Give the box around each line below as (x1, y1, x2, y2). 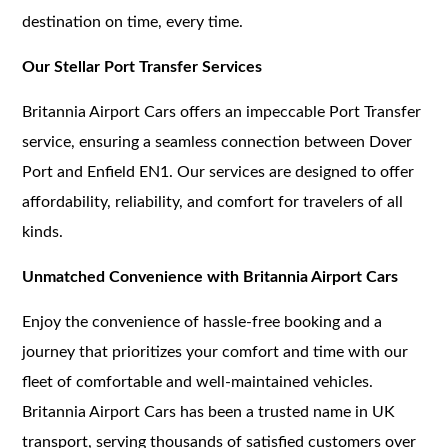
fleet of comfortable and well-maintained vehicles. (22, 373, 374, 390)
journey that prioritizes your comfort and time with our (22, 343, 409, 360)
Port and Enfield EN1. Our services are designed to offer (22, 163, 415, 180)
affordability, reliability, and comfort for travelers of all (22, 193, 404, 210)
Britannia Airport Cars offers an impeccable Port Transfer (22, 103, 422, 120)
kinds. (22, 223, 64, 240)
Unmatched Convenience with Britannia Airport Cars (22, 268, 399, 285)
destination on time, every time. (22, 13, 244, 30)
